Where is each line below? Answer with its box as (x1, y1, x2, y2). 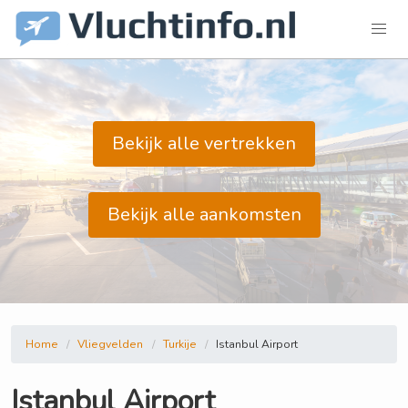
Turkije (162, 337, 197, 352)
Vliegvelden (77, 337, 144, 352)
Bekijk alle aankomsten (107, 202, 301, 227)
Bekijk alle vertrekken (112, 131, 296, 156)
